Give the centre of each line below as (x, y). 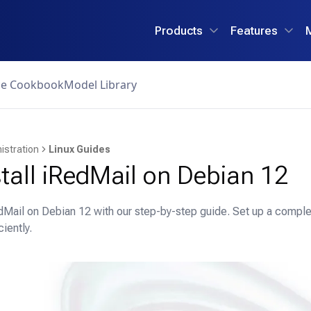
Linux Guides (79, 149)
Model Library (100, 85)
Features (254, 30)
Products (179, 30)
